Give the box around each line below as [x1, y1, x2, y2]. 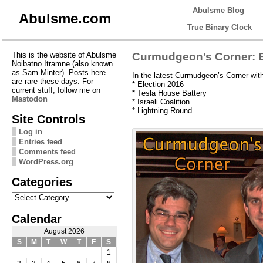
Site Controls [11, 112, 85, 126]
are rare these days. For [11, 76, 93, 86]
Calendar [11, 211, 62, 225]
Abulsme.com [18, 11, 111, 26]
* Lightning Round [131, 106, 192, 115]
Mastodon [11, 94, 48, 103]
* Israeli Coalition [131, 97, 190, 106]
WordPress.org [18, 157, 73, 166]
